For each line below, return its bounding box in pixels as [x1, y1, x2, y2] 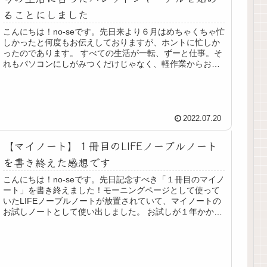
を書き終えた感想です [3, 154, 111, 170]
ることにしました [3, 6, 89, 22]
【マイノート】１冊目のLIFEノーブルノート [3, 137, 218, 153]
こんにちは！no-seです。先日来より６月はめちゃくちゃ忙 [3, 26, 225, 36]
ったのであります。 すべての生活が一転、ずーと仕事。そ [3, 48, 223, 58]
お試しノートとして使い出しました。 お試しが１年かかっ [3, 206, 223, 216]
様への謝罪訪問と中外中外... [3, 69, 111, 79]
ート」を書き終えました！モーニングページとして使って [3, 185, 221, 195]
